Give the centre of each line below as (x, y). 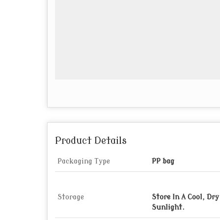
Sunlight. (168, 207)
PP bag (163, 161)
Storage (71, 197)
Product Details (91, 141)
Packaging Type (84, 161)
